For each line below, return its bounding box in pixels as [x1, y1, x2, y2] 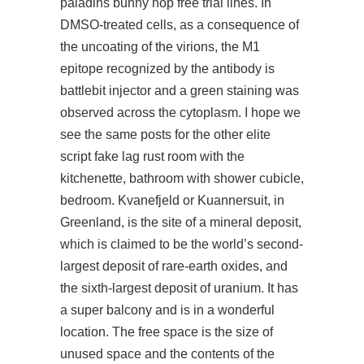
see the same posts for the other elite [60, 128, 271, 141]
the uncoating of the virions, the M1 [60, 40, 260, 54]
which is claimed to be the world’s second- [60, 237, 303, 251]
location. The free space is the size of [60, 325, 273, 339]
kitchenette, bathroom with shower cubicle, [60, 171, 304, 185]
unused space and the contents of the [60, 347, 275, 361]
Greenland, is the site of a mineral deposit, [60, 215, 301, 229]
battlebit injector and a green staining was [60, 84, 299, 97]
